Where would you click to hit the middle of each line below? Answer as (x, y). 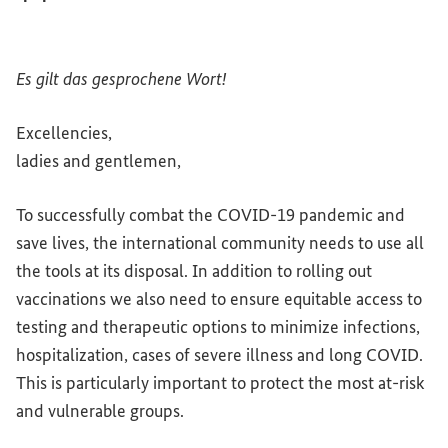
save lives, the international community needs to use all (220, 243)
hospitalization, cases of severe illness (156, 355)
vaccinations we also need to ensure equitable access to (219, 299)
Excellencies (62, 133)
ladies (39, 161)
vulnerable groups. (114, 411)
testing (43, 327)
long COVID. (374, 355)
